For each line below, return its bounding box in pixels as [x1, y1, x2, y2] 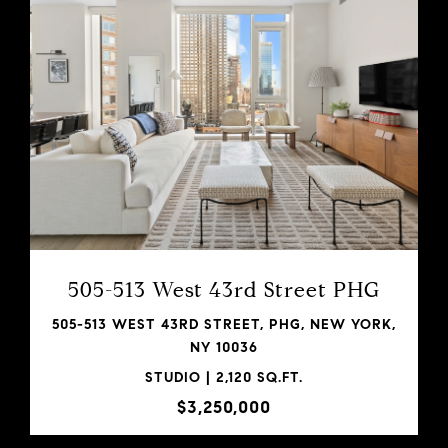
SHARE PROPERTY [152, 214, 296, 232]
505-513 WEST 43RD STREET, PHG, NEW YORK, [52, 315, 396, 333]
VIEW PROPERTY [157, 136, 291, 154]
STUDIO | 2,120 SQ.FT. [145, 368, 303, 386]
